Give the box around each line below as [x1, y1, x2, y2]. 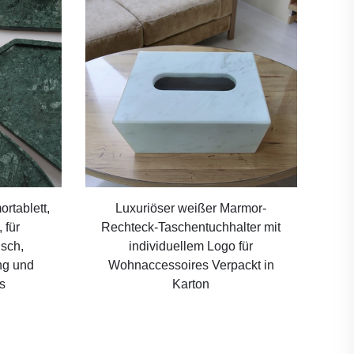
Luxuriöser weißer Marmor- [115, 201, 267, 216]
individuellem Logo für [129, 239, 254, 254]
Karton [172, 277, 210, 292]
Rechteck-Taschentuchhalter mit [101, 220, 281, 235]
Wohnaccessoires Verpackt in [107, 258, 274, 273]
